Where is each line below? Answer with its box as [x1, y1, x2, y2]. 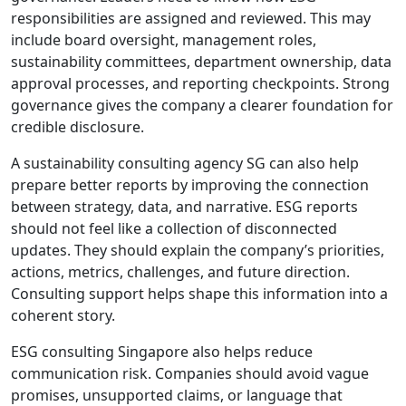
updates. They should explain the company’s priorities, [11, 239, 384, 260]
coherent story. [11, 304, 115, 325]
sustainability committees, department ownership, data [11, 51, 391, 72]
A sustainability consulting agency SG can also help [11, 152, 359, 173]
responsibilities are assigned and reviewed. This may [11, 7, 371, 28]
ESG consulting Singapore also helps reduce [11, 341, 313, 362]
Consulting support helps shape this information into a [11, 283, 388, 304]
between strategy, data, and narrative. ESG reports [11, 196, 358, 217]
